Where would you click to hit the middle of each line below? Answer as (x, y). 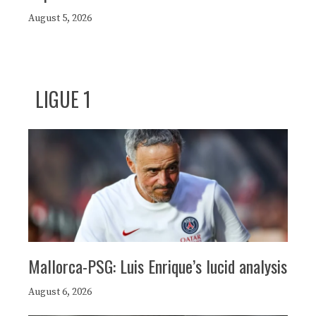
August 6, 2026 (60, 292)
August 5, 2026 (60, 18)
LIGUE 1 (63, 99)
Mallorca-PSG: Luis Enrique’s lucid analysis (158, 266)
